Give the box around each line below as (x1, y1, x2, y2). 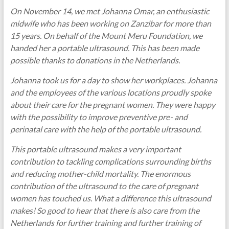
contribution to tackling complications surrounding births (10, 156, 211, 167)
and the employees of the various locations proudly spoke (10, 87, 211, 98)
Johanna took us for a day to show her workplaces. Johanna (10, 75, 217, 85)
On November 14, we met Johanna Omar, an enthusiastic (10, 6, 209, 16)
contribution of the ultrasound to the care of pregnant (10, 181, 198, 191)
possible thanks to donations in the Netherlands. (10, 55, 180, 65)
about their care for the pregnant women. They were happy (10, 100, 215, 110)
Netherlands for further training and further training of (10, 218, 201, 228)
